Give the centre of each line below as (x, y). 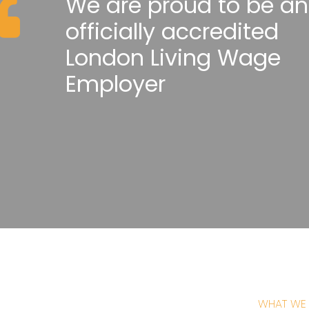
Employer (115, 83)
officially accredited (172, 31)
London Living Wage (173, 57)
